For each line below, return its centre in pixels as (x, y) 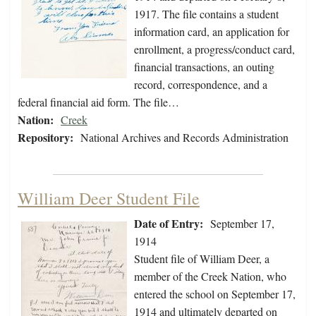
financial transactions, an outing (204, 67)
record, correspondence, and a (201, 85)
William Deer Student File (109, 199)
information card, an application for (212, 32)
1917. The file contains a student (206, 14)
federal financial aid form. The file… (98, 102)
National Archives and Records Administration (184, 138)
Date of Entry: (169, 224)
